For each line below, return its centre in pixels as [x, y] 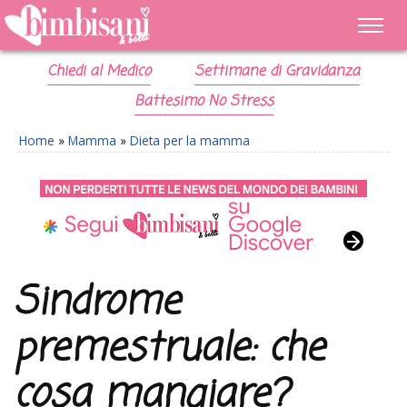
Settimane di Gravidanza [277, 72]
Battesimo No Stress [203, 102]
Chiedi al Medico [99, 72]
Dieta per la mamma [190, 140]
